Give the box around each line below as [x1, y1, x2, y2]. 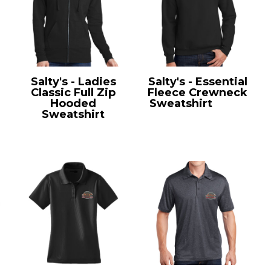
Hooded [50, 97, 97, 111]
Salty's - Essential [148, 75, 247, 89]
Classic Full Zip [31, 86, 116, 100]
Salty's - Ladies [30, 75, 116, 89]
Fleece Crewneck [148, 86, 248, 100]
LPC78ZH [47, 119, 100, 132]
